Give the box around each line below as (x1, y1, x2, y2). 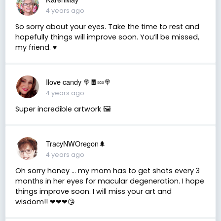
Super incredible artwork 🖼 (15, 104, 111, 114)
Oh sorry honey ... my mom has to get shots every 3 (15, 165, 200, 176)
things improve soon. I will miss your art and (15, 186, 172, 196)
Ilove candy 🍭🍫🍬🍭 (45, 76, 111, 87)
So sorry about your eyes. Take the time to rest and (15, 21, 199, 32)
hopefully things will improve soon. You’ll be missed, (15, 32, 199, 42)
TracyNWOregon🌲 (45, 138, 106, 148)
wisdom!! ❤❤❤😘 (15, 196, 75, 207)
